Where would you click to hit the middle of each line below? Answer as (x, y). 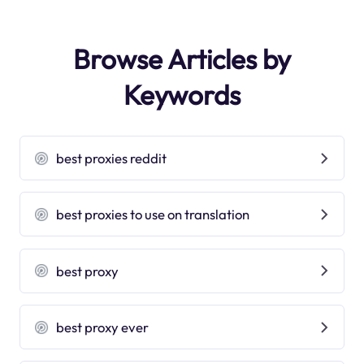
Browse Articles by (182, 59)
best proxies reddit (112, 158)
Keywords (182, 95)
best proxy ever (103, 327)
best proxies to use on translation (153, 214)
